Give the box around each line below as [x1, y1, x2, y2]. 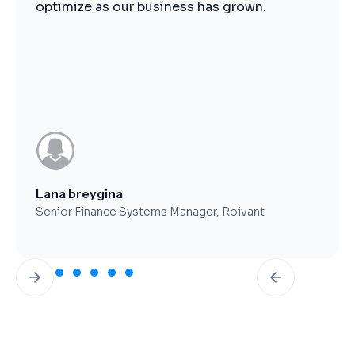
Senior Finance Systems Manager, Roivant [36, 204, 265, 219]
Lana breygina [36, 185, 123, 201]
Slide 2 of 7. [15, 260, 79, 277]
